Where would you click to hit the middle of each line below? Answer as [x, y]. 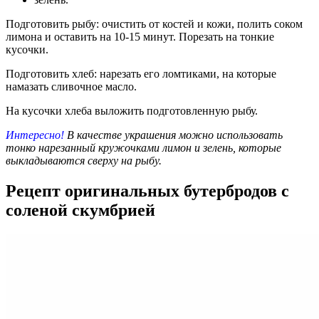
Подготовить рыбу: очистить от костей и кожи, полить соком [154, 23]
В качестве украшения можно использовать [173, 135]
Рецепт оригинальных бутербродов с [147, 190]
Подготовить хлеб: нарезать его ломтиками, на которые [141, 73]
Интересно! [35, 135]
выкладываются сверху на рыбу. [84, 160]
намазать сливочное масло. [71, 86]
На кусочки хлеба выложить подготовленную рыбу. [132, 110]
